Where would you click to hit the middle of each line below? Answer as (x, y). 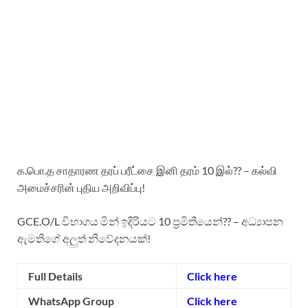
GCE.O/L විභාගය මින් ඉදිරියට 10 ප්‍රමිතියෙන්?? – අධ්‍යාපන (150, 221)
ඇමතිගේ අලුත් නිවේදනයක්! (84, 238)
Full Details (55, 276)
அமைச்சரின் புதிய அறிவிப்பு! (81, 187)
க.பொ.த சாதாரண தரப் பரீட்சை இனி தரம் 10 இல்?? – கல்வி (147, 170)
